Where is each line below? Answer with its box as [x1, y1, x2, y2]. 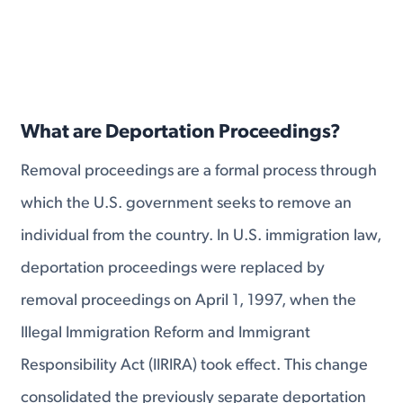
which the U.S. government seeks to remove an [21, 194, 353, 212]
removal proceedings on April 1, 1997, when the [21, 291, 357, 309]
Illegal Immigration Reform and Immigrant [21, 324, 311, 342]
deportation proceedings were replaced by [21, 259, 326, 277]
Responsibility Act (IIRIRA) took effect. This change [21, 356, 369, 374]
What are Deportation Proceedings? [21, 122, 342, 142]
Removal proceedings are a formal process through [21, 162, 378, 180]
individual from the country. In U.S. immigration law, [21, 227, 382, 245]
